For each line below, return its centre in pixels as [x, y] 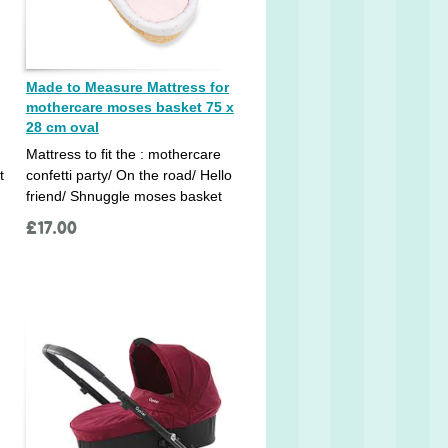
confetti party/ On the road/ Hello [129, 174]
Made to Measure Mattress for [127, 86]
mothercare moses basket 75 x [130, 106]
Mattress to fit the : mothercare [123, 153]
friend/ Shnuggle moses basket [124, 195]
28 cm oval [62, 126]
